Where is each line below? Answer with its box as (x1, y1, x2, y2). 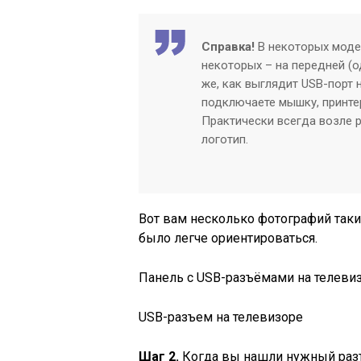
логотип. (201, 132, 248, 147)
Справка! (201, 39, 255, 54)
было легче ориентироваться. (139, 230, 317, 246)
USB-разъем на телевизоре (139, 309, 303, 325)
